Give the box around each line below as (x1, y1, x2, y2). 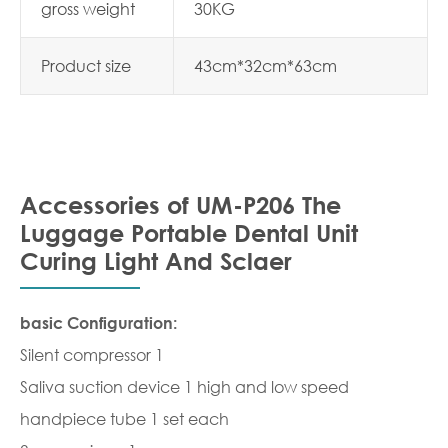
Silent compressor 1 (20, 344, 164, 365)
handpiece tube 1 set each (20, 408, 229, 429)
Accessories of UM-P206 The (20, 191, 341, 219)
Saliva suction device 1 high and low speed (20, 376, 349, 397)
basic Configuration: (20, 313, 177, 332)
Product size (41, 55, 131, 76)
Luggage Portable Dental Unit (20, 219, 358, 247)
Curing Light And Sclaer (20, 247, 292, 275)
